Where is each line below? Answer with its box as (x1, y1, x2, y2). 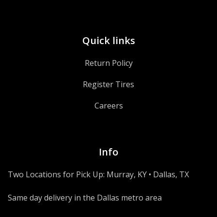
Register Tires (83, 79, 134, 90)
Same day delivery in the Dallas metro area (8, 192, 162, 203)
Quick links (82, 34, 135, 47)
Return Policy (84, 58, 133, 68)
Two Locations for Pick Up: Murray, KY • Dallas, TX (8, 169, 189, 180)
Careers (94, 100, 123, 111)
